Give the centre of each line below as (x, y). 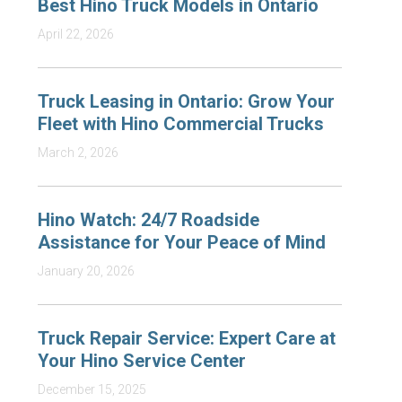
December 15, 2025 (92, 389)
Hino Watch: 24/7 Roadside (149, 220)
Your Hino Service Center (142, 361)
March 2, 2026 (79, 153)
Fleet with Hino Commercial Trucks (181, 124)
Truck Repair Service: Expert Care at (187, 338)
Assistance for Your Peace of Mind (182, 242)
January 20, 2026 (87, 271)
